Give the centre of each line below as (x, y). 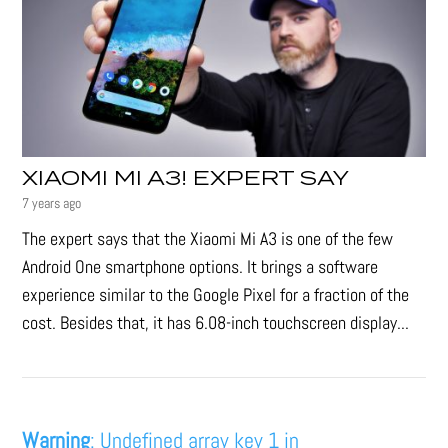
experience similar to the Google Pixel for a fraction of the (216, 295)
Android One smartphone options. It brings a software (200, 267)
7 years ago (52, 203)
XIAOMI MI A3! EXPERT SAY (186, 179)
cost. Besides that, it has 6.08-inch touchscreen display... (216, 323)
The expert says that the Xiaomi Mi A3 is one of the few (208, 239)
